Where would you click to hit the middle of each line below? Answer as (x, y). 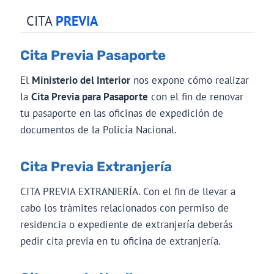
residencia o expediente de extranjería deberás (126, 224)
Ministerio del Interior (81, 80)
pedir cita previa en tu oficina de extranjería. (120, 241)
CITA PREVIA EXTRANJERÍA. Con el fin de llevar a (128, 191)
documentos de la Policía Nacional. (98, 129)
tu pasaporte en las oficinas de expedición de (121, 113)
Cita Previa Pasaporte (93, 55)
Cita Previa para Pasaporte (89, 96)
